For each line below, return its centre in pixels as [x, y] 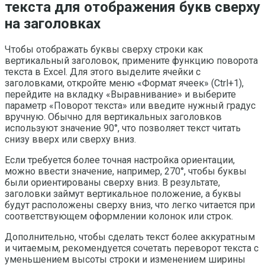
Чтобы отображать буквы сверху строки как [104, 49]
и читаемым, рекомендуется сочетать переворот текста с [132, 248]
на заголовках [53, 23]
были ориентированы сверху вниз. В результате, [112, 182]
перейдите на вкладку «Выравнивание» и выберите [120, 94]
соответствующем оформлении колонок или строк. [119, 216]
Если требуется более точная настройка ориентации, [120, 160]
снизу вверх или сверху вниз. [70, 139]
